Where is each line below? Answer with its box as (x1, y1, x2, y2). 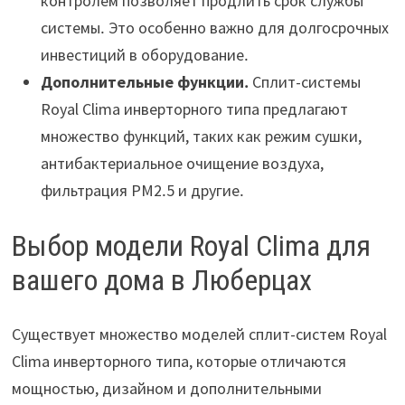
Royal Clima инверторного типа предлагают (40, 99, 348, 120)
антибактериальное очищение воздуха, (40, 153, 324, 174)
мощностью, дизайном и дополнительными (11, 378, 322, 400)
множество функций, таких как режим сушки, (40, 126, 362, 147)
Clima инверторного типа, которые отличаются (11, 351, 346, 372)
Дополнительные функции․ (40, 71, 249, 93)
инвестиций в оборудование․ (40, 44, 249, 66)
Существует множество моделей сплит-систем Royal (11, 324, 387, 345)
